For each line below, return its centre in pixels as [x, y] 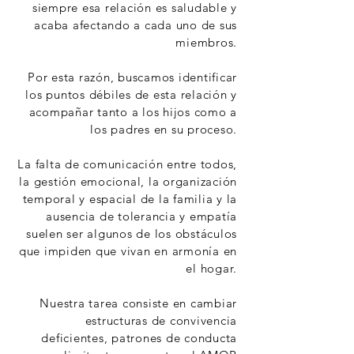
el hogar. [211, 268]
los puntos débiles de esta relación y [131, 94]
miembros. [206, 42]
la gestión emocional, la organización [128, 181]
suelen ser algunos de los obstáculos [132, 233]
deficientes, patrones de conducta [139, 338]
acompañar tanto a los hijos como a [133, 112]
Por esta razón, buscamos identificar [132, 77]
